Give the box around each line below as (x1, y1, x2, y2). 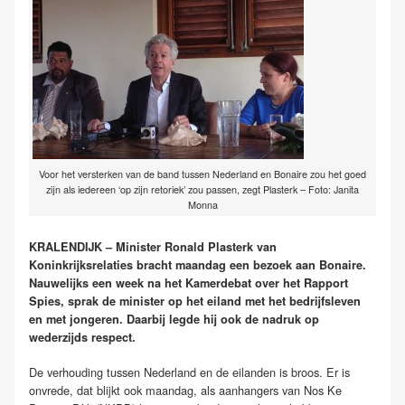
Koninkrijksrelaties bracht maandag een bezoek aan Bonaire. (29, 256, 366, 273)
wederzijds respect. (29, 328, 136, 345)
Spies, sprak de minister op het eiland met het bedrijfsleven (29, 292, 361, 309)
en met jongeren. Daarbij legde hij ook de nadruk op (29, 310, 319, 327)
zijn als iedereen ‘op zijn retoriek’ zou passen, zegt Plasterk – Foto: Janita (46, 182, 359, 196)
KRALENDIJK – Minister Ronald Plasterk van (29, 238, 277, 255)
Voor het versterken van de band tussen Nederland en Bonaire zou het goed (39, 166, 366, 181)
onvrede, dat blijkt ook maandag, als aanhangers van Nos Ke (29, 381, 342, 399)
